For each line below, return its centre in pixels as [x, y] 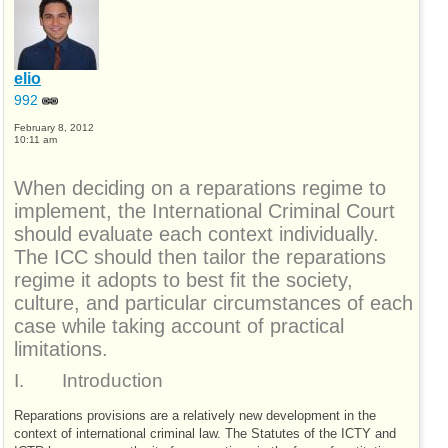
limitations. [61, 348]
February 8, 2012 [54, 128]
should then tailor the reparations [240, 256]
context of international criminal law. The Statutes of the [177, 434]
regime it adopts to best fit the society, [183, 279]
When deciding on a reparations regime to [200, 187]
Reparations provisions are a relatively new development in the [195, 416]
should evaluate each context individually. [196, 233]
